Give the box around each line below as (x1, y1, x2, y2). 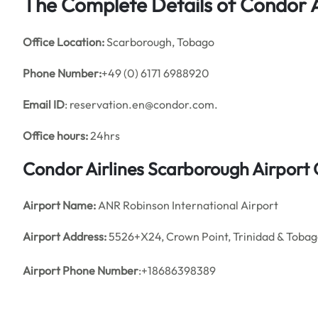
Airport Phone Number (23, 263, 138, 278)
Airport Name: (23, 198, 96, 212)
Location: (57, 35, 104, 49)
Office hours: (23, 128, 88, 143)
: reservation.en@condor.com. (65, 97, 218, 111)
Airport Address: (23, 229, 106, 243)
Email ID (23, 97, 65, 111)
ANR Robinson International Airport (96, 198, 278, 212)
